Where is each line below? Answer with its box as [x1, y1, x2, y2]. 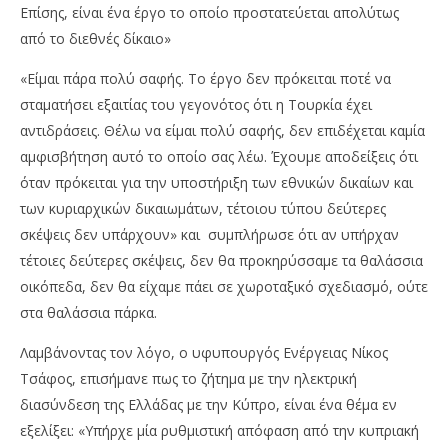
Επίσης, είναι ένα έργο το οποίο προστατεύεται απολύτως [20, 3, 399, 22]
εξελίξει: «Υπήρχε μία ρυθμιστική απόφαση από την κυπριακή [20, 421, 419, 440]
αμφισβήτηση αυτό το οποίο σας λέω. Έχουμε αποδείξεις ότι [20, 147, 418, 166]
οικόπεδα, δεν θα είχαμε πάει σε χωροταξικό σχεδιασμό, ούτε [20, 277, 428, 296]
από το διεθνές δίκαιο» [20, 29, 171, 48]
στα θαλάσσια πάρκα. [20, 303, 157, 322]
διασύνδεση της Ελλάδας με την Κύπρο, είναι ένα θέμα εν [20, 395, 397, 414]
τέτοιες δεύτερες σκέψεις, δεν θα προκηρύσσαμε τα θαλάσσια [20, 251, 423, 270]
